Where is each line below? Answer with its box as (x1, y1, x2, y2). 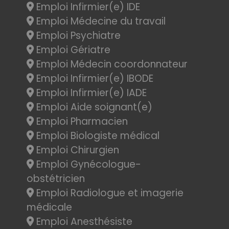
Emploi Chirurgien (34, 143, 119, 157)
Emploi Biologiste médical (34, 129, 159, 143)
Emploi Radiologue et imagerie (34, 186, 184, 200)
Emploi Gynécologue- (34, 157, 141, 171)
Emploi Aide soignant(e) (34, 100, 152, 114)
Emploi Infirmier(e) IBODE (34, 72, 153, 85)
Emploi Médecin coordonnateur (34, 57, 188, 71)
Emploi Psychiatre (34, 29, 121, 42)
